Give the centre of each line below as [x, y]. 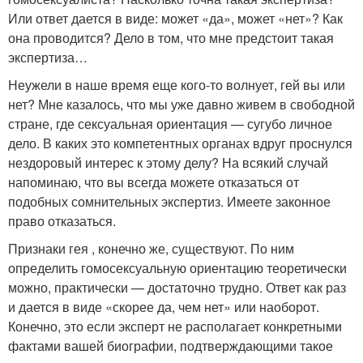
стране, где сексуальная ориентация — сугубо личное [170, 124]
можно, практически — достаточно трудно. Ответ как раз [177, 287]
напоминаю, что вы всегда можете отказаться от [154, 182]
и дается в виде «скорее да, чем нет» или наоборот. [164, 307]
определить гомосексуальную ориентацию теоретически [177, 268]
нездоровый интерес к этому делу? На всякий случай [168, 162]
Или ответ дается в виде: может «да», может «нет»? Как [175, 18]
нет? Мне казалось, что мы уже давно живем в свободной [181, 104]
